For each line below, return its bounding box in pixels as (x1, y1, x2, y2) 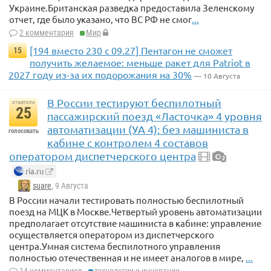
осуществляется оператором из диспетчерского (9, 228, 214, 240)
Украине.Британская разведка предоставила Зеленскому (9, 2, 254, 14)
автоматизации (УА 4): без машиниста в (47, 123, 249, 136)
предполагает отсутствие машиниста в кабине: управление (9, 217, 261, 229)
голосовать (8, 127, 39, 135)
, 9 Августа (51, 181, 88, 191)
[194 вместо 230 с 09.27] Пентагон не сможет (30, 44, 232, 57)
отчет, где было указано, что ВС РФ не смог (9, 13, 192, 25)
